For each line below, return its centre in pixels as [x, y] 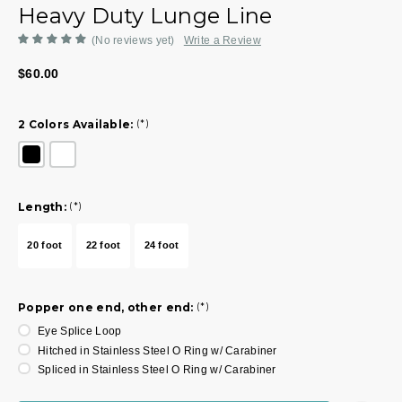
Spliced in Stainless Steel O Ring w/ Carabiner [157, 369]
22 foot [103, 245]
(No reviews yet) [133, 40]
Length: [43, 206]
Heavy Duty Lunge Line [145, 15]
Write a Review [222, 40]
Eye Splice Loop [80, 332]
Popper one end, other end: [108, 307]
